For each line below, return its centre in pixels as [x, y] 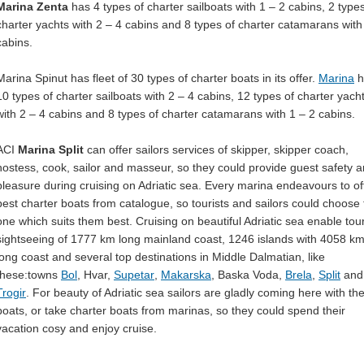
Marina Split [51, 149]
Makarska [186, 275]
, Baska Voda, [248, 275]
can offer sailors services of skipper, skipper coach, [216, 149]
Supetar [134, 275]
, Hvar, [95, 275]
